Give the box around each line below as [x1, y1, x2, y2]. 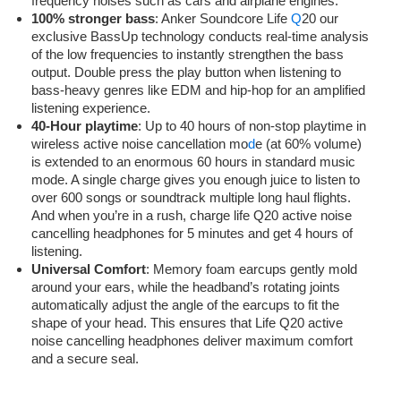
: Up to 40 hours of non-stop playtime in [138, 118, 366, 134]
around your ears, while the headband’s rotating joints [31, 279, 340, 295]
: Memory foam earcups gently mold [146, 261, 357, 277]
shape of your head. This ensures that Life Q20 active [31, 315, 343, 331]
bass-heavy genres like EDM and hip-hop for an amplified [31, 82, 365, 98]
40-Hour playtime [31, 118, 138, 134]
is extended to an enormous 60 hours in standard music [31, 154, 355, 170]
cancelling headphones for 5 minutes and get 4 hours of [31, 226, 353, 242]
